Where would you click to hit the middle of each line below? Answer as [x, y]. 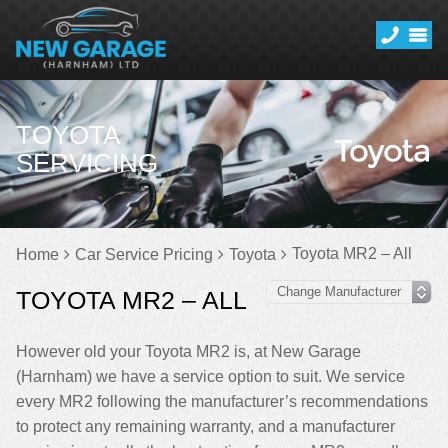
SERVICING [87, 163]
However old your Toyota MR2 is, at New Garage [188, 351]
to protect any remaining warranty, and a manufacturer [205, 426]
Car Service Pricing [144, 254]
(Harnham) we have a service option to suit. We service [210, 376]
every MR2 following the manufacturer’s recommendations [222, 401]
